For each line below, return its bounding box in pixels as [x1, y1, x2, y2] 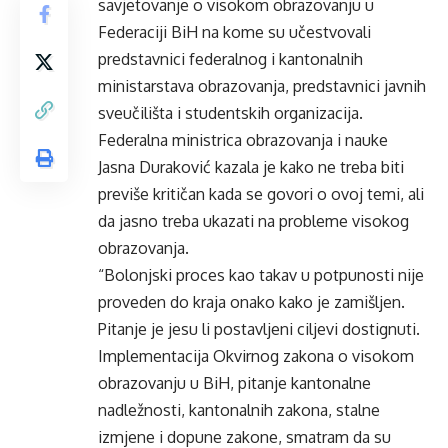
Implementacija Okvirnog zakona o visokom [98, 346, 414, 366]
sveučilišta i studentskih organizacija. [98, 103, 363, 123]
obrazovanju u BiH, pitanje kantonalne [98, 373, 371, 393]
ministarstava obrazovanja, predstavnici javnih [98, 76, 426, 96]
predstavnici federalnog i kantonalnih [98, 49, 363, 69]
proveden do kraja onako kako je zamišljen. [98, 292, 405, 312]
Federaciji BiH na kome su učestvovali [98, 22, 371, 42]
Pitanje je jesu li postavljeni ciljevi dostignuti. [98, 319, 420, 339]
